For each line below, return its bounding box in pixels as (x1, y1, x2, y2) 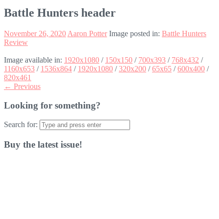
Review (4, 38, 28, 46)
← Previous (4, 82, 41, 90)
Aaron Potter (67, 29, 107, 38)
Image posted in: (109, 29, 162, 38)
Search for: (4, 120, 38, 129)
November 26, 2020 (4, 29, 66, 38)
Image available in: (4, 55, 64, 64)
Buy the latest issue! (4, 139, 82, 150)
